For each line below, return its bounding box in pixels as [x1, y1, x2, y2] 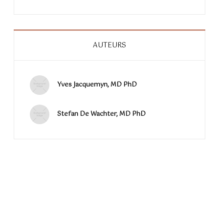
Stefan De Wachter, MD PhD [57, 109, 146, 120]
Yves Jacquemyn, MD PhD [57, 80, 137, 90]
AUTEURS [93, 40, 126, 52]
